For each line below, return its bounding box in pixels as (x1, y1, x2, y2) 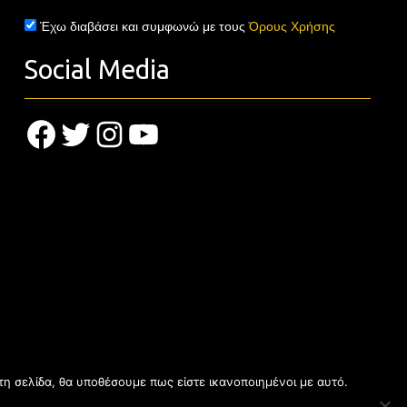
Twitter (57, 120, 132, 145)
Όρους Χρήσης (248, 19, 335, 35)
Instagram (91, 120, 191, 145)
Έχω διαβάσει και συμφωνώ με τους (39, 19, 249, 35)
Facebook (23, 120, 119, 145)
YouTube (125, 120, 214, 145)
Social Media (24, 55, 170, 84)
